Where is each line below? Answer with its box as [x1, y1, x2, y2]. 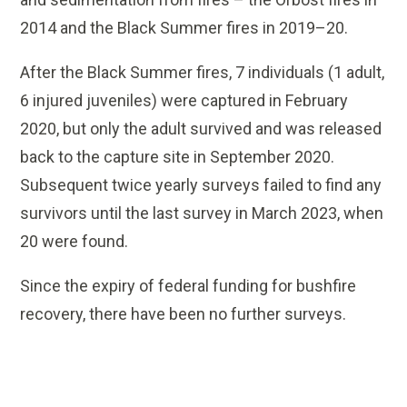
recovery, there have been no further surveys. [20, 304, 354, 324]
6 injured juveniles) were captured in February [20, 91, 349, 111]
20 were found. [20, 232, 129, 252]
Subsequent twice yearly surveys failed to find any [20, 175, 382, 195]
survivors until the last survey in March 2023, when [20, 203, 384, 223]
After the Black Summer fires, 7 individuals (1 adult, [20, 63, 385, 83]
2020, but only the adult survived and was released [20, 119, 382, 139]
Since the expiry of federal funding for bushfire [20, 276, 357, 296]
